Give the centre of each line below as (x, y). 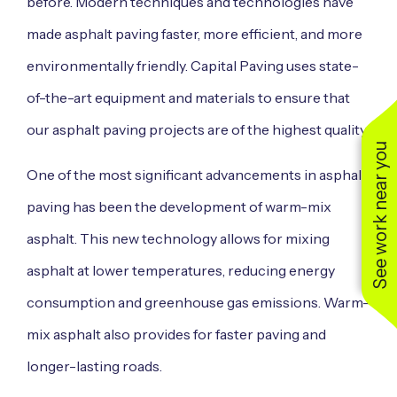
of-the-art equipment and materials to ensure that (188, 98)
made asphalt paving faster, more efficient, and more (195, 34)
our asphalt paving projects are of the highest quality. (198, 130)
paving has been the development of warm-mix (179, 206)
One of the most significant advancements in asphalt (197, 174)
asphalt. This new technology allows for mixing (178, 238)
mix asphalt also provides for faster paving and (176, 334)
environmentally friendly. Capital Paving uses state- (193, 66)
